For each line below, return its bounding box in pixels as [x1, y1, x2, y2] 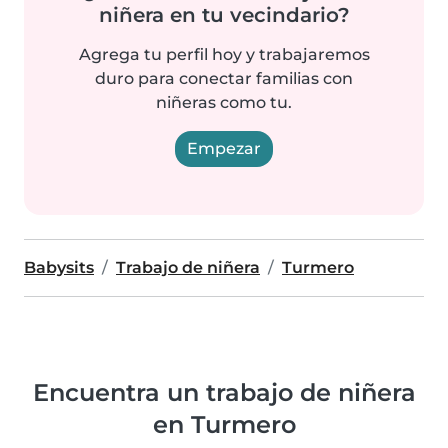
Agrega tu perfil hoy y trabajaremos [78, 44, 370, 64]
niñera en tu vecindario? [98, 2, 350, 27]
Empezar [187, 138, 261, 158]
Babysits [24, 257, 94, 277]
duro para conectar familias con [95, 68, 353, 88]
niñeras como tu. [156, 92, 292, 112]
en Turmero [152, 409, 296, 439]
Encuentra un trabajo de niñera [32, 377, 416, 407]
